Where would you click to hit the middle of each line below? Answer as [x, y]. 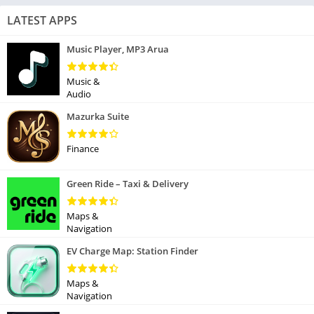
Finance [83, 149]
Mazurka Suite [98, 116]
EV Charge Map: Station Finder [132, 251]
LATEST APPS [42, 20]
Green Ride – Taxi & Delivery [128, 184]
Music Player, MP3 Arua [118, 49]
